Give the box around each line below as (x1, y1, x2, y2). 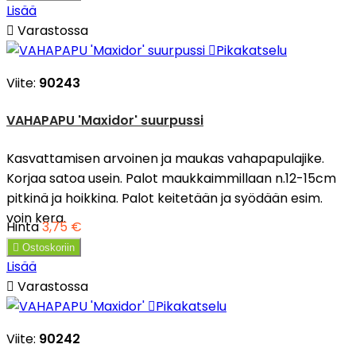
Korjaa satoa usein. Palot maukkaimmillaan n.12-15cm (6, 168, 336, 188)
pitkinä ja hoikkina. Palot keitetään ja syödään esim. (6, 188, 323, 207)
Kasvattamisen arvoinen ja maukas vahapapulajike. (6, 149, 324, 168)
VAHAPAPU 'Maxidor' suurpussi (6, 110, 203, 130)
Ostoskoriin (22, 241, 75, 253)
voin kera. (6, 208, 66, 227)
